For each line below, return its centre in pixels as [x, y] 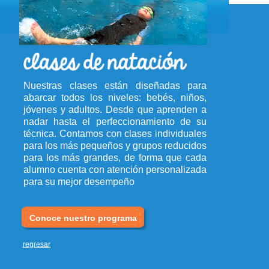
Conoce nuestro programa [83, 218]
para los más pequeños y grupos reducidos [115, 146]
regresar [37, 244]
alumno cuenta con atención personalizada [115, 170]
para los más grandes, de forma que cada [115, 158]
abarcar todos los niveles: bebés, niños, [115, 98]
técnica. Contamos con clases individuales [115, 134]
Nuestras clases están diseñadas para [115, 86]
